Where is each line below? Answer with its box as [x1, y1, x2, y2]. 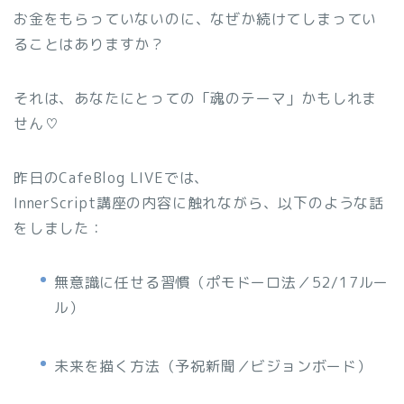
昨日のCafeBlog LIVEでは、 [14, 167, 210, 188]
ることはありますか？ [14, 33, 166, 54]
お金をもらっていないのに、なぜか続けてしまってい [14, 8, 378, 29]
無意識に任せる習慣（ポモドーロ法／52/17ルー [54, 271, 390, 292]
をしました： [14, 217, 105, 238]
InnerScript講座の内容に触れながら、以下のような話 [14, 192, 384, 213]
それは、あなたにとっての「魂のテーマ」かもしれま [14, 87, 378, 108]
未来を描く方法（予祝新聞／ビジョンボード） [54, 356, 372, 377]
